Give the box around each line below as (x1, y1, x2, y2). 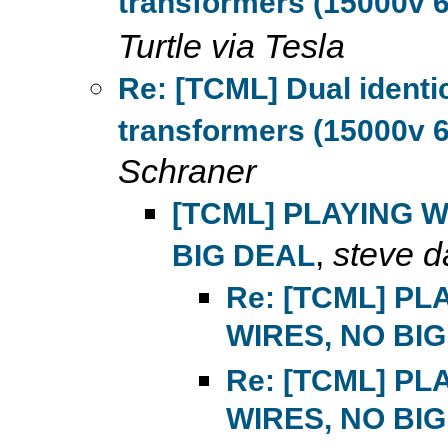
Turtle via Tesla (118, 27, 345, 65)
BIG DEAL (172, 239, 315, 272)
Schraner (118, 152, 256, 190)
